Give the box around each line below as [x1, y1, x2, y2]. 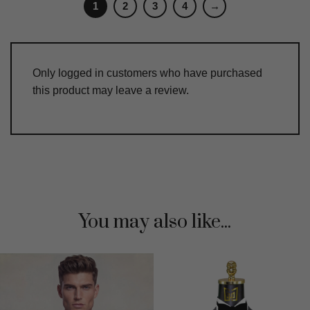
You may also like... [79, 210, 231, 234]
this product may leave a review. [33, 84, 189, 96]
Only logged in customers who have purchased [33, 66, 262, 79]
